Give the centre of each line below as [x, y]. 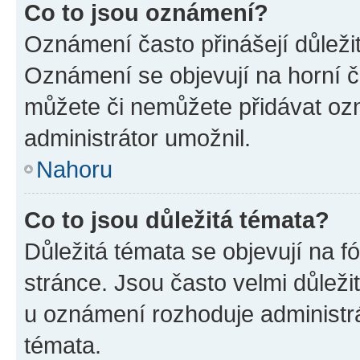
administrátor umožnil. [137, 138]
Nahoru [74, 169]
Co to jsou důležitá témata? [177, 220]
